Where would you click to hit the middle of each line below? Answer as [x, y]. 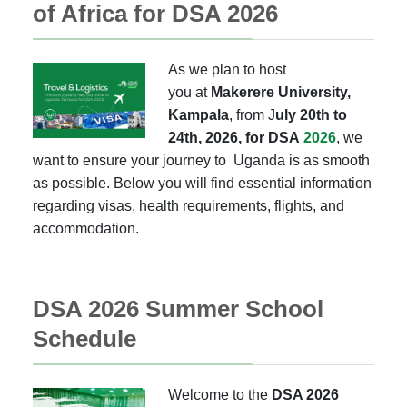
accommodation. [86, 228]
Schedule [84, 339]
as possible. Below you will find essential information [202, 183]
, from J [253, 115]
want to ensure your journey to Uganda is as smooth [201, 160]
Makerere [241, 92]
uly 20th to [312, 115]
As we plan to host [228, 69]
